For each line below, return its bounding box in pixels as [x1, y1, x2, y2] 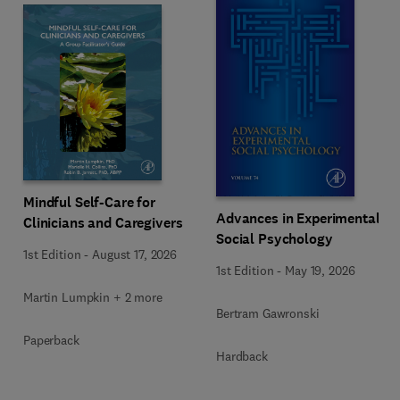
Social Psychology [216, 229, 333, 248]
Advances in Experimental [216, 209, 380, 228]
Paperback [23, 331, 79, 348]
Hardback [216, 348, 268, 364]
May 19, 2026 [285, 262, 355, 279]
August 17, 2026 [92, 246, 177, 262]
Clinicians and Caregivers [23, 212, 183, 232]
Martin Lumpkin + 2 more [23, 288, 162, 305]
